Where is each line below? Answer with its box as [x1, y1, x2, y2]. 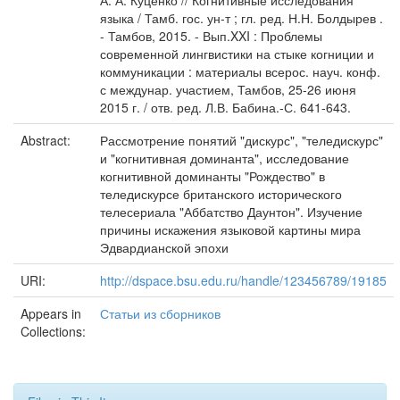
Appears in [21, 304, 81, 322]
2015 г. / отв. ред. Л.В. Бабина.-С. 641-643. [100, 98, 351, 116]
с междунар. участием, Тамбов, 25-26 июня [100, 80, 356, 98]
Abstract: [21, 131, 74, 149]
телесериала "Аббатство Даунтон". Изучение [100, 203, 362, 221]
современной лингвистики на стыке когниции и [100, 45, 374, 62]
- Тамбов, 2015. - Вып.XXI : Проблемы [100, 27, 322, 45]
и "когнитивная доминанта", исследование [100, 149, 349, 167]
